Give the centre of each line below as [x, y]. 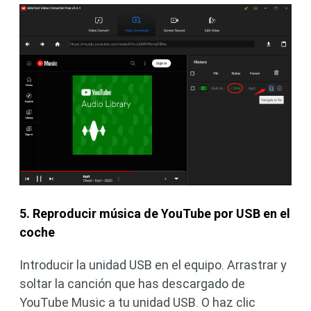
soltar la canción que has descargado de [132, 284]
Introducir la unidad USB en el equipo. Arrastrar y [153, 265]
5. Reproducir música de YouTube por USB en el [155, 214]
